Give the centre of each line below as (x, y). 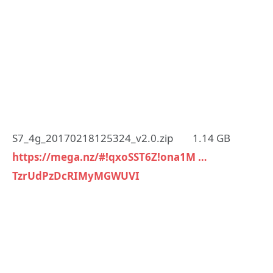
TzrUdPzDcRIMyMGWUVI (76, 175)
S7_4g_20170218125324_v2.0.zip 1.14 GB (121, 138)
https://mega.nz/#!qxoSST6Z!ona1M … (110, 157)
